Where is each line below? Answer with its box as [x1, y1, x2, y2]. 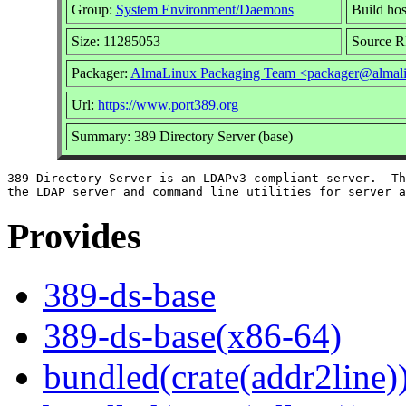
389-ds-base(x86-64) [43, 316, 342, 356]
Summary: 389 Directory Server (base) [71, 128, 293, 144]
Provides [7, 216, 141, 257]
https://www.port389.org [97, 96, 238, 112]
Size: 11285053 [71, 33, 160, 49]
